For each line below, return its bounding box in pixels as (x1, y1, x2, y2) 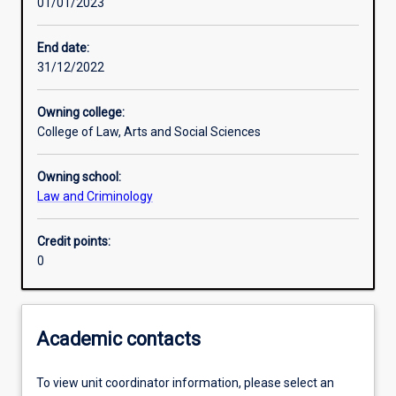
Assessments (42, 136, 119, 151)
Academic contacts (36, 327, 201, 350)
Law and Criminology (37, 189, 153, 204)
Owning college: (37, 105, 125, 120)
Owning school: (37, 170, 121, 185)
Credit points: (37, 234, 110, 249)
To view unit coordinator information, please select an (36, 376, 334, 391)
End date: (37, 41, 89, 56)
